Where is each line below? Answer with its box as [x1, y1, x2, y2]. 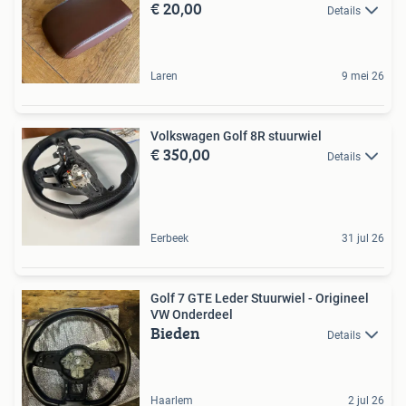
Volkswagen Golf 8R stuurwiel [150, 128, 322, 143]
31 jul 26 [342, 231, 384, 245]
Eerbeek [150, 231, 188, 245]
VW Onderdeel [150, 306, 233, 322]
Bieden [150, 320, 200, 345]
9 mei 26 [342, 69, 384, 82]
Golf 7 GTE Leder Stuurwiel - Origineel [150, 290, 369, 305]
